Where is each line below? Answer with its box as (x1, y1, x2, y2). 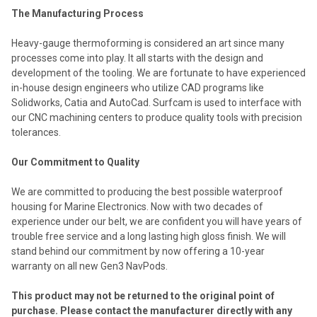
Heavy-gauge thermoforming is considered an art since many (11, 37, 284, 49)
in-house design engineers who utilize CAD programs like (11, 81, 264, 93)
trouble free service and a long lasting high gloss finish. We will (11, 230, 286, 242)
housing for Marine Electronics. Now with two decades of (11, 200, 263, 212)
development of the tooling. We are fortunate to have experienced (11, 67, 306, 79)
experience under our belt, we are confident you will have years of (11, 215, 302, 227)
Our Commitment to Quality (11, 156, 139, 168)
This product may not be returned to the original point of (11, 289, 275, 301)
